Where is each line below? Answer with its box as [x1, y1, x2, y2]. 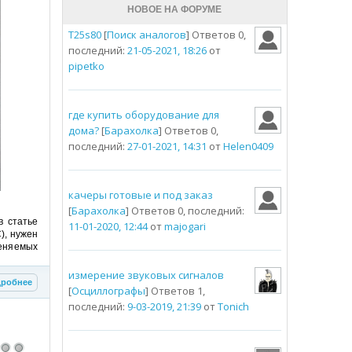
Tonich [217, 299, 249, 314]
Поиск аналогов [106, 27, 186, 42]
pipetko [68, 59, 104, 74]
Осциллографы [71, 284, 145, 299]
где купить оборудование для [68, 108, 219, 123]
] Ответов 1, [145, 284, 205, 299]
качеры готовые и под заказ [68, 188, 213, 203]
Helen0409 [222, 139, 273, 154]
